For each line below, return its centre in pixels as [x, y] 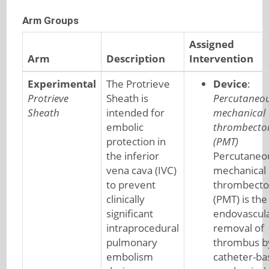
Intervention [221, 59]
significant [129, 213]
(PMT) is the [240, 199]
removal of [238, 228]
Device [230, 84]
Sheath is [127, 98]
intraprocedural [142, 228]
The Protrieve [138, 84]
